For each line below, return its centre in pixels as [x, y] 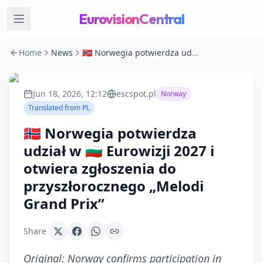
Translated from [55, 108]
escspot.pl [136, 94]
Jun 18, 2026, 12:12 [70, 94]
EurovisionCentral [131, 19]
